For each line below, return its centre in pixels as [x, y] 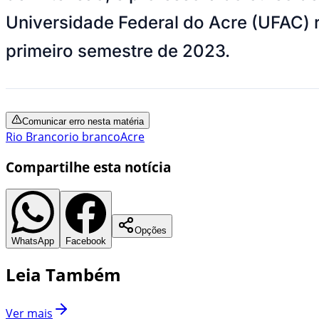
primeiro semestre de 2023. [118, 51]
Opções [151, 231]
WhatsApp [33, 241]
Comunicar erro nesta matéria [83, 121]
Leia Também [63, 275]
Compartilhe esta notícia [88, 167]
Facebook [86, 241]
